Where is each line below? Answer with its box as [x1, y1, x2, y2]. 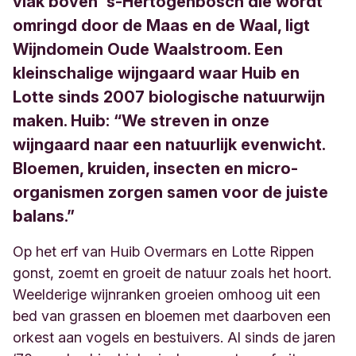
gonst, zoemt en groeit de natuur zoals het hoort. [13, 265, 331, 281]
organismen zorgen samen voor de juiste [13, 183, 328, 202]
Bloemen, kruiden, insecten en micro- [13, 159, 298, 178]
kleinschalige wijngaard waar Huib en [13, 64, 300, 83]
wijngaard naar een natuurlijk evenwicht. [13, 135, 325, 154]
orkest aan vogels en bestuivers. [13, 329, 227, 346]
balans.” [13, 207, 75, 226]
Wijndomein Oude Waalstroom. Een [13, 40, 283, 59]
